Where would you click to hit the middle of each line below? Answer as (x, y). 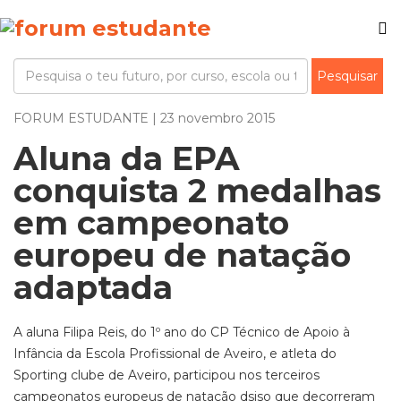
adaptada (93, 287)
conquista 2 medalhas (197, 191)
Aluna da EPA (127, 158)
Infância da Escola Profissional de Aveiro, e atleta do (175, 354)
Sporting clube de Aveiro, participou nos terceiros (166, 375)
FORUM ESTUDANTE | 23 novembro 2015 (144, 118)
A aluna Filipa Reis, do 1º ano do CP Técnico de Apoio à (182, 332)
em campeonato (151, 223)
